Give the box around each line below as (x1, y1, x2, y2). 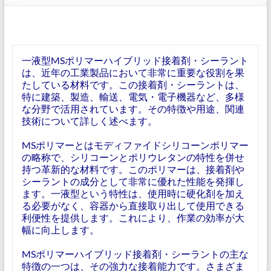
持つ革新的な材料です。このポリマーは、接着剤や (21, 163, 244, 175)
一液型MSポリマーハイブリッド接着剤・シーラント (21, 54, 249, 66)
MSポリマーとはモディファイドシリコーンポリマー (21, 139, 249, 151)
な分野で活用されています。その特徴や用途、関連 (21, 103, 244, 114)
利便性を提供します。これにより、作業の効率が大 (21, 212, 244, 223)
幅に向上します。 (21, 224, 99, 235)
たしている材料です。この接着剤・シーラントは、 (21, 79, 244, 90)
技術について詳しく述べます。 (21, 115, 157, 126)
